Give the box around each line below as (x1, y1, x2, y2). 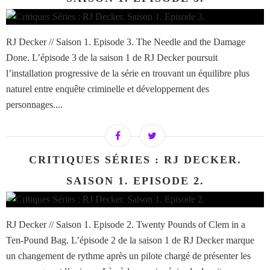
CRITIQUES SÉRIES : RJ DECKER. (28, 154, 242, 166)
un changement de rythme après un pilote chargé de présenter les (6, 251, 251, 262)
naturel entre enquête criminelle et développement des (6, 84, 209, 95)
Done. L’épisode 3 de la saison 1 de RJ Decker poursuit (6, 52, 218, 63)
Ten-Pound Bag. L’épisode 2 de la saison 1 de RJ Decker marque (6, 235, 254, 246)
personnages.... (6, 99, 63, 110)
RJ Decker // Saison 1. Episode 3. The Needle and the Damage (6, 37, 245, 48)
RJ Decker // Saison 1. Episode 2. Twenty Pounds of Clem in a (6, 219, 245, 230)
